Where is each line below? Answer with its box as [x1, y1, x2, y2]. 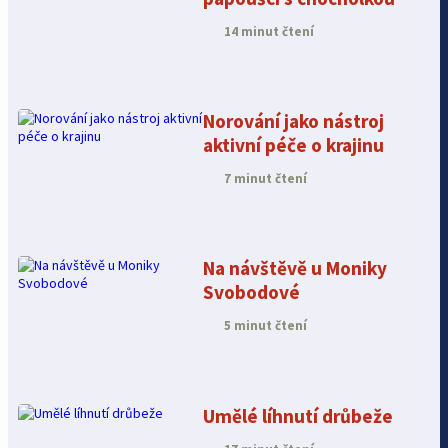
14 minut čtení [221, 22, 315, 40]
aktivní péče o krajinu [203, 133, 385, 158]
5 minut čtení [221, 317, 308, 335]
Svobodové [203, 280, 301, 305]
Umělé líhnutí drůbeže [203, 403, 394, 428]
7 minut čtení [221, 170, 308, 188]
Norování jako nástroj [203, 109, 385, 134]
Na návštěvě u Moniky [203, 256, 388, 281]
